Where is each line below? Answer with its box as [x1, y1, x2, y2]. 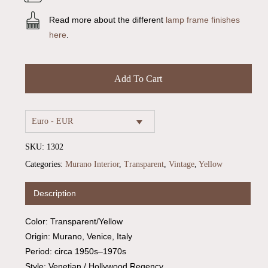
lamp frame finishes [165, 15, 240, 25]
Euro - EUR [31, 117, 73, 126]
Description [33, 188, 76, 199]
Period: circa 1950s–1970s [25, 246, 126, 257]
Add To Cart [114, 74, 163, 84]
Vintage [168, 160, 194, 169]
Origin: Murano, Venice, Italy [25, 232, 132, 242]
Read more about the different [48, 15, 166, 25]
